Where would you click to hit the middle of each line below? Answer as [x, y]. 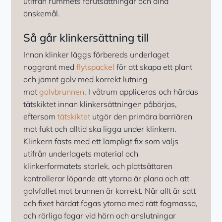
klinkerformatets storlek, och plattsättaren [98, 166]
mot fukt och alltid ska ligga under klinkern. [100, 129]
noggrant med [50, 67]
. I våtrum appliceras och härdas [141, 92]
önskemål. [42, 14]
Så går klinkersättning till [86, 38]
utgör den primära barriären [141, 117]
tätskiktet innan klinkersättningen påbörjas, [100, 104]
